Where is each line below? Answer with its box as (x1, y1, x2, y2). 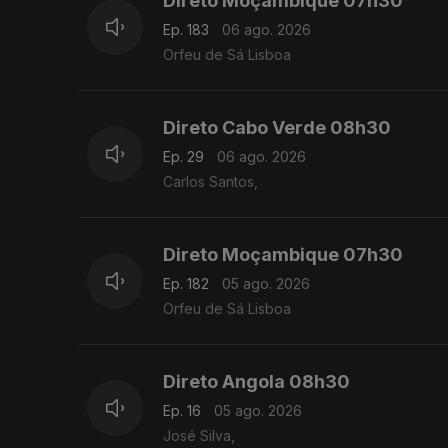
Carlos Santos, (163, 173, 258, 191)
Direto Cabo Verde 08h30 (163, 117, 391, 139)
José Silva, (163, 427, 235, 445)
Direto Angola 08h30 (163, 371, 350, 393)
